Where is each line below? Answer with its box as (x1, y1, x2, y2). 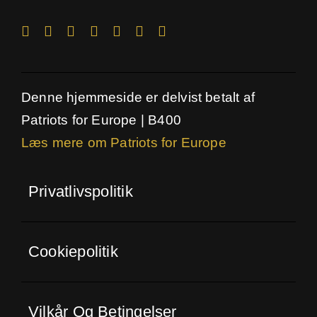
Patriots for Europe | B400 (21, 113, 181, 128)
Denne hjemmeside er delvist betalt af (21, 90, 255, 105)
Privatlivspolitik (28, 183, 133, 201)
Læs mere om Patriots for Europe (21, 135, 226, 151)
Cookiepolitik (28, 243, 118, 261)
